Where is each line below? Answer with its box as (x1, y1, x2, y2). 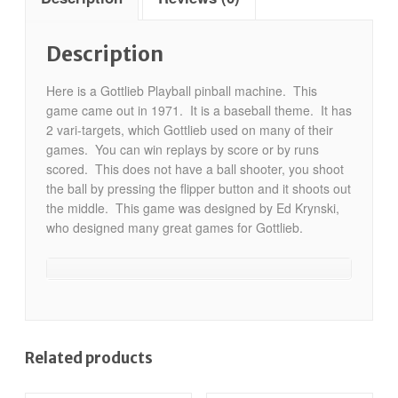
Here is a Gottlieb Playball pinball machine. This (45, 81, 317, 99)
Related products (25, 348, 153, 369)
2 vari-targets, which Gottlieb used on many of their (45, 120, 333, 139)
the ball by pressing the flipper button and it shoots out (45, 179, 351, 197)
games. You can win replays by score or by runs (45, 139, 319, 158)
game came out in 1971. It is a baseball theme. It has (45, 100, 352, 119)
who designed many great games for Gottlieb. (45, 218, 303, 236)
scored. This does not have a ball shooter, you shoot (45, 159, 344, 178)
